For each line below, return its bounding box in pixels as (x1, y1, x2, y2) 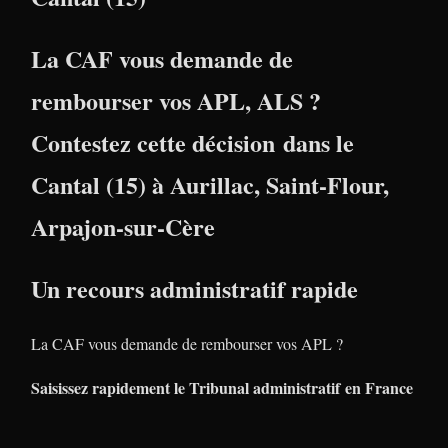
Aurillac (170, 166, 254, 202)
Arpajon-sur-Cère (31, 208, 215, 244)
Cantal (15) (31, 166, 146, 202)
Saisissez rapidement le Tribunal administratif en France (31, 375, 413, 399)
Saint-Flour (266, 166, 383, 202)
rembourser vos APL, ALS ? (31, 82, 321, 118)
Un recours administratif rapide (31, 270, 358, 306)
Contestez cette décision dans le (31, 124, 354, 160)
